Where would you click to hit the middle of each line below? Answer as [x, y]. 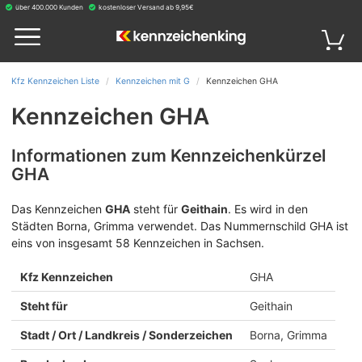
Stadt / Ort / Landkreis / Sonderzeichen [126, 335]
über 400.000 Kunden [49, 7]
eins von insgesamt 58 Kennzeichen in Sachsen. [138, 243]
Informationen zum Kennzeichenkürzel [168, 156]
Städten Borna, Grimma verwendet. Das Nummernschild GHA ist [180, 226]
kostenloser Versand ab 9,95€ [146, 7]
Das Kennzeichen [58, 209]
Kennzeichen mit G [152, 81]
